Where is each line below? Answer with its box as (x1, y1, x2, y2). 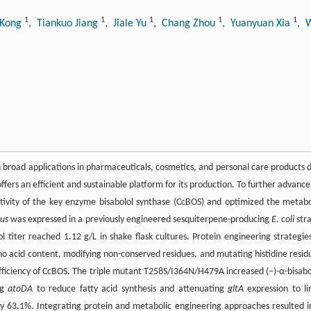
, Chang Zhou (153, 18, 218, 30)
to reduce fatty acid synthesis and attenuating (33, 284, 228, 295)
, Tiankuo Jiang (28, 18, 101, 30)
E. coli (271, 215, 295, 226)
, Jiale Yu (105, 18, 149, 30)
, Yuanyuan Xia (222, 18, 293, 30)
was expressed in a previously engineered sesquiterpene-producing (8, 215, 272, 226)
